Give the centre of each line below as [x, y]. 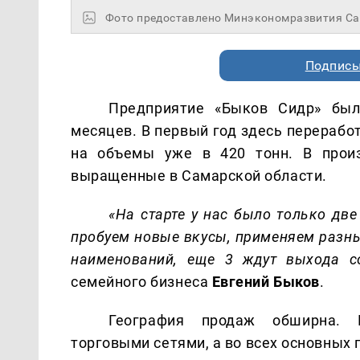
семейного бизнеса [141, 281]
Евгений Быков [266, 281]
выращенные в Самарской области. [199, 175]
